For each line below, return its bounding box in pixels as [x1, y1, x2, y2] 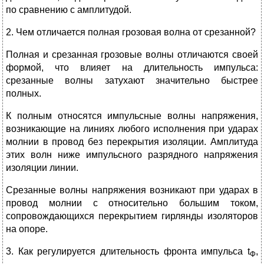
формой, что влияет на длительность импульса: [6, 62, 258, 72]
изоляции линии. [6, 162, 78, 173]
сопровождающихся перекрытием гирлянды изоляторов [6, 210, 258, 221]
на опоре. [6, 223, 48, 234]
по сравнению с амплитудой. [6, 4, 131, 15]
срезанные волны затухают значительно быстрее [6, 75, 258, 85]
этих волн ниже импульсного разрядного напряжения [6, 149, 258, 160]
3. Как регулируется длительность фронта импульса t [6, 246, 250, 256]
